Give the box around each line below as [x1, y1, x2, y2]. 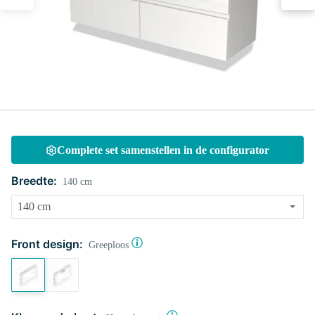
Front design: [11, 237, 83, 251]
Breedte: [11, 174, 57, 188]
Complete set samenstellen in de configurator [57, 144, 269, 156]
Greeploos [89, 240, 129, 250]
